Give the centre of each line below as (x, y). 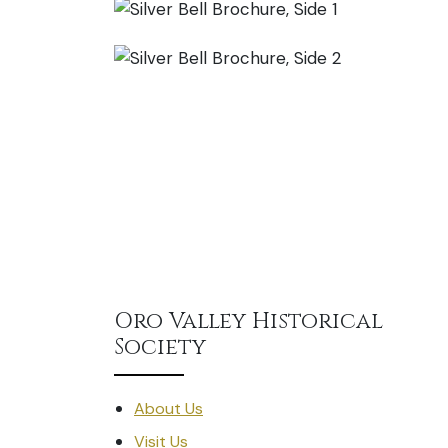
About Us (168, 408)
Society (160, 347)
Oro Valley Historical (248, 321)
